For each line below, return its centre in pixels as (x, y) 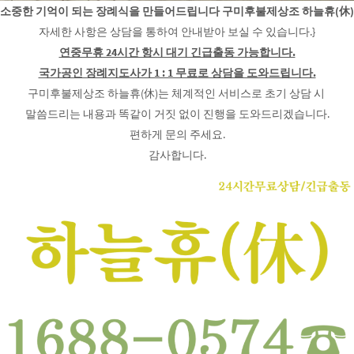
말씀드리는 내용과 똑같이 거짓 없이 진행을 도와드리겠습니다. (177, 114)
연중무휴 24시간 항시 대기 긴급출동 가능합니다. (177, 53)
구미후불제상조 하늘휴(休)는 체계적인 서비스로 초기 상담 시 (177, 94)
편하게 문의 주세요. (177, 135)
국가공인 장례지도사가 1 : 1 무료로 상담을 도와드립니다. (177, 73)
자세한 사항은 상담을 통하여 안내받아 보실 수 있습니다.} (177, 32)
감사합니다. (177, 155)
